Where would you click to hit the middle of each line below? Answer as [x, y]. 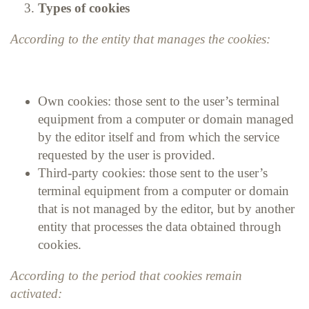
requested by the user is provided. [128, 154]
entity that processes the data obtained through [160, 226]
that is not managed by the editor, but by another [166, 208]
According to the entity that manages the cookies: [140, 39]
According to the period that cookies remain [126, 275]
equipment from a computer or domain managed [166, 119]
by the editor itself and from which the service [159, 137]
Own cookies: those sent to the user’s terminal [159, 101]
